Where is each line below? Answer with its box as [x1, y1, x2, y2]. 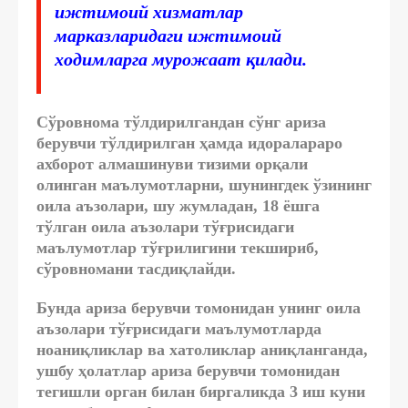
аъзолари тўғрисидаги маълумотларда [36, 319, 321, 338]
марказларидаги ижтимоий [55, 25, 281, 46]
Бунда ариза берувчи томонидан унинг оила [36, 298, 361, 317]
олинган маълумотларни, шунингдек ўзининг [36, 175, 372, 194]
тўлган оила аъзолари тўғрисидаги [36, 217, 294, 236]
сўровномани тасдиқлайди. [36, 259, 236, 278]
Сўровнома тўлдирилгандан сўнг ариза [36, 112, 326, 131]
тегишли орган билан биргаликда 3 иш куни [36, 382, 365, 401]
